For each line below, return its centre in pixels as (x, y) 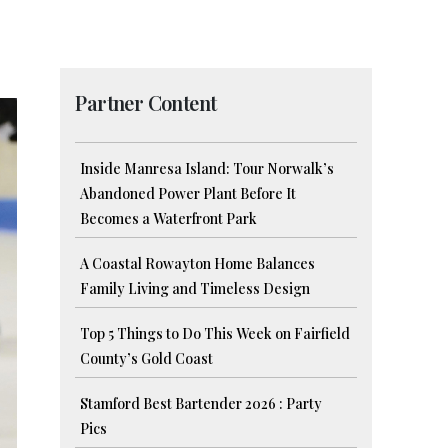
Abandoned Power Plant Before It (188, 194)
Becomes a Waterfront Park (169, 219)
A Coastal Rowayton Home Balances (198, 264)
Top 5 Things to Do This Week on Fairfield (215, 334)
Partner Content (146, 103)
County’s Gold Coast (147, 359)
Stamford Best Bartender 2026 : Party (201, 404)
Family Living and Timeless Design (195, 289)
